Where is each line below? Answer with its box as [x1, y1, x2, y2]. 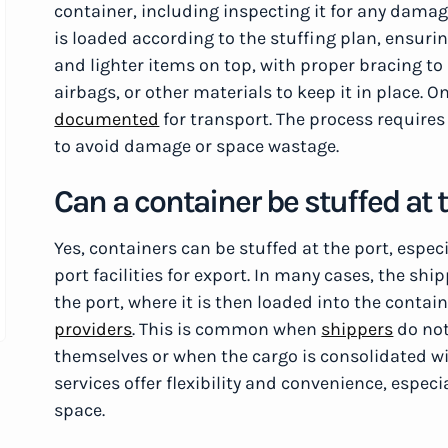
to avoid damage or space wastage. [54, 135, 340, 157]
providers [54, 318, 133, 340]
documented [54, 108, 160, 130]
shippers [321, 318, 394, 340]
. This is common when [132, 318, 322, 340]
